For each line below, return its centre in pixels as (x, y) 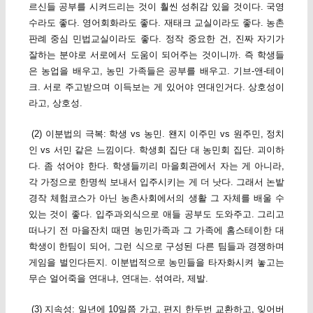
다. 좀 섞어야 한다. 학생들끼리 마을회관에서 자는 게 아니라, (156, 166)
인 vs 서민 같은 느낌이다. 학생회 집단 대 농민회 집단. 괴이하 (156, 150)
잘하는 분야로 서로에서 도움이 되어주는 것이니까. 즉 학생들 (156, 54)
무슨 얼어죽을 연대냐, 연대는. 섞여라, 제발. (118, 278)
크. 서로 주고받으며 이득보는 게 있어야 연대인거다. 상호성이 (156, 87)
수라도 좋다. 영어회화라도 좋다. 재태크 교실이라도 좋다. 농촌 (156, 22)
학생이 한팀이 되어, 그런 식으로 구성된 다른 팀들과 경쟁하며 (156, 246)
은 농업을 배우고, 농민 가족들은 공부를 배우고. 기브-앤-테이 (156, 71)
